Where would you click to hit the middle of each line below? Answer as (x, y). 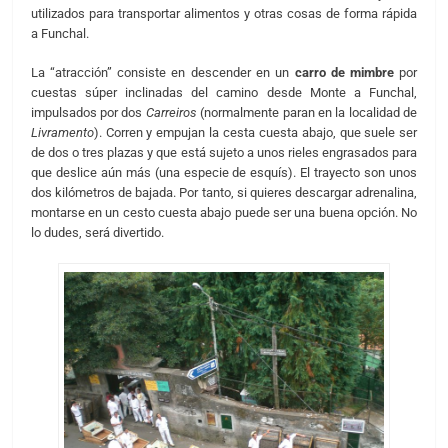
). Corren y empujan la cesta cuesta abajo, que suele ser (255, 133)
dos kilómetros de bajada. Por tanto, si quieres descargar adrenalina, (224, 193)
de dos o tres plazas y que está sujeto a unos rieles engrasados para (224, 153)
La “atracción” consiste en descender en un (162, 73)
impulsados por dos (88, 113)
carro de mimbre (344, 73)
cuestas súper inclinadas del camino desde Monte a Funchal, (224, 93)
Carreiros (171, 113)
